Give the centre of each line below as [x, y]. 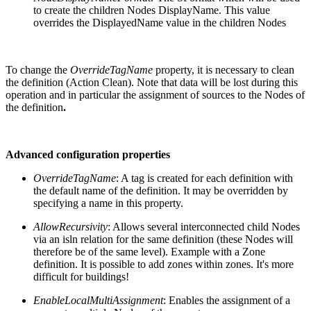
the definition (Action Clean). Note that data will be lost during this [152, 82]
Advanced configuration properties [88, 154]
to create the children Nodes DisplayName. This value [152, 10]
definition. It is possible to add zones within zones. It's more [163, 264]
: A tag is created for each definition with [204, 178]
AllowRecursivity [70, 226]
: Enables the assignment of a [227, 300]
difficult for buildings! [81, 276]
